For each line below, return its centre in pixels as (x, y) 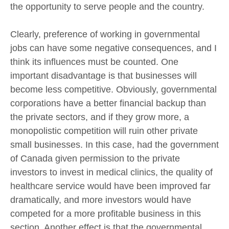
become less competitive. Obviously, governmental (113, 89)
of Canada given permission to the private (95, 158)
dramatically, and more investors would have (101, 200)
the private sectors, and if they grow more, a (100, 117)
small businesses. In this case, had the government (114, 144)
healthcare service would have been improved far (110, 186)
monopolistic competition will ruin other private (104, 131)
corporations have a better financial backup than (108, 103)
